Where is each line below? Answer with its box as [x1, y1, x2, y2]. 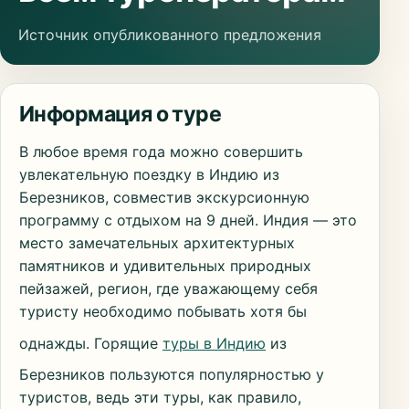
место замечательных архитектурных [19, 234, 295, 253]
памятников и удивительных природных [19, 257, 311, 276]
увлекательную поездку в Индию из [19, 165, 279, 184]
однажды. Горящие [19, 333, 163, 352]
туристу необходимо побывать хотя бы [19, 302, 307, 321]
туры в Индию [163, 333, 266, 352]
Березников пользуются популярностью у [19, 365, 324, 384]
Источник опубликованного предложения [18, 26, 321, 45]
